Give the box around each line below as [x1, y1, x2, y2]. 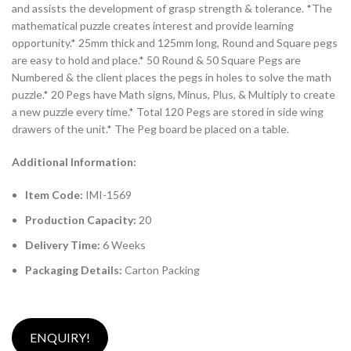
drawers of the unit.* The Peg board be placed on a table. [12, 121, 289, 136]
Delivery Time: [25, 237, 103, 251]
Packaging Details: [25, 262, 125, 277]
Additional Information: [12, 154, 136, 168]
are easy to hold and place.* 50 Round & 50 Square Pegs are [12, 52, 301, 67]
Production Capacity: [25, 212, 139, 226]
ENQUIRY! [29, 330, 90, 346]
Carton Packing [125, 262, 200, 277]
